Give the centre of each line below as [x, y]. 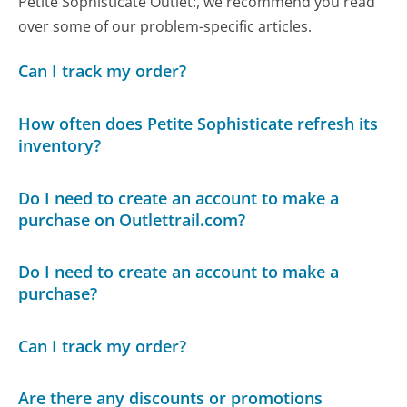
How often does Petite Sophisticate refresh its [199, 123]
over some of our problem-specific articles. [165, 27]
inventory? [60, 145]
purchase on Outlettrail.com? [132, 219]
